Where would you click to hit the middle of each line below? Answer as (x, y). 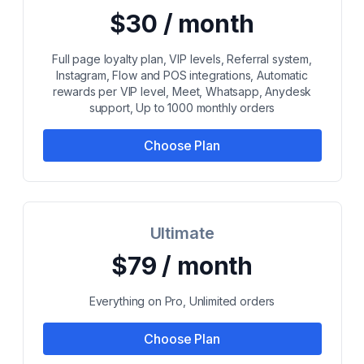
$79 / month (182, 266)
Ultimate (182, 233)
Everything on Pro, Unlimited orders (182, 301)
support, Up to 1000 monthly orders (182, 108)
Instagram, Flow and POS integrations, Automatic (182, 75)
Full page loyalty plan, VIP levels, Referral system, (182, 59)
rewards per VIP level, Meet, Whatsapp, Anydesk (182, 91)
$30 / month (182, 24)
